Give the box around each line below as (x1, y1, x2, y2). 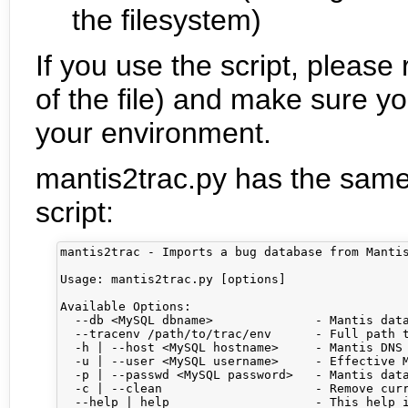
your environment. (36, 116, 271, 149)
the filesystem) (72, 3, 261, 36)
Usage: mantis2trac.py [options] (60, 272, 293, 287)
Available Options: (60, 300, 191, 314)
